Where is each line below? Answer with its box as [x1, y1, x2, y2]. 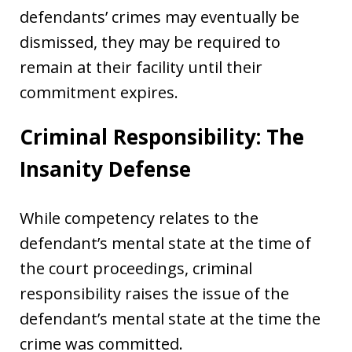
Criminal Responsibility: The [20, 122, 304, 151]
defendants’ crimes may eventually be [20, 5, 299, 27]
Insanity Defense [20, 154, 191, 183]
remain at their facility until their [20, 56, 262, 78]
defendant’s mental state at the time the [20, 307, 321, 329]
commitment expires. [20, 81, 178, 103]
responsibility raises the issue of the [20, 282, 289, 304]
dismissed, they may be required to [20, 31, 280, 53]
